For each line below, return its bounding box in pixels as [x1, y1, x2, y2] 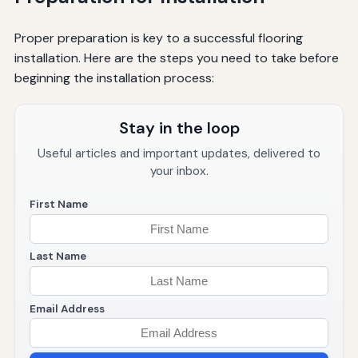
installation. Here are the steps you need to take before [14, 50, 339, 67]
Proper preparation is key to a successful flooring [14, 30, 303, 47]
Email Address [29, 301, 105, 316]
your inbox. [149, 163, 209, 180]
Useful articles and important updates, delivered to [38, 145, 320, 162]
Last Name [29, 249, 86, 264]
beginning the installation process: [14, 70, 214, 87]
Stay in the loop [118, 117, 240, 139]
